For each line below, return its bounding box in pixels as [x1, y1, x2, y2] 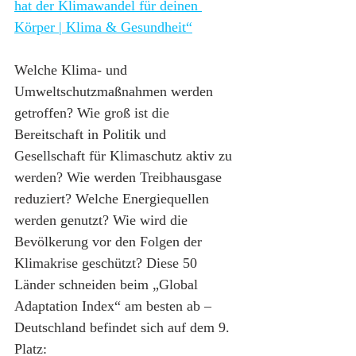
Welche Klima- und [14, 61, 131, 78]
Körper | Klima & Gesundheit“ [14, 18, 192, 35]
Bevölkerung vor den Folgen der [14, 233, 206, 250]
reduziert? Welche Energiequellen [14, 190, 213, 207]
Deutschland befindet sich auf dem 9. [14, 319, 234, 335]
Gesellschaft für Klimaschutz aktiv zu [14, 147, 236, 164]
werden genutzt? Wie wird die [14, 211, 192, 228]
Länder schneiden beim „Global [14, 276, 202, 292]
